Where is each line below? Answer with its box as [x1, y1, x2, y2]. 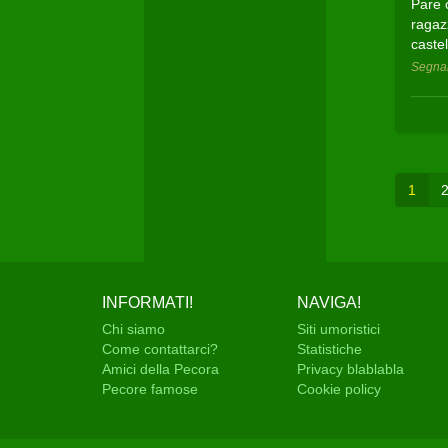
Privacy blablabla [297, 361, 404, 377]
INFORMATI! [102, 294, 193, 311]
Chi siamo [102, 321, 165, 337]
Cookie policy [297, 381, 381, 397]
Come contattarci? [102, 341, 218, 357]
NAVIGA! [297, 294, 361, 311]
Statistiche [297, 341, 362, 357]
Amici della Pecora [102, 361, 219, 377]
